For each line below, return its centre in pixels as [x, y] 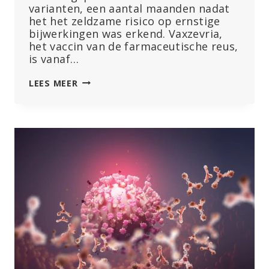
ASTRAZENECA [111, 82]
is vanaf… [54, 59]
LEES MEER [53, 83]
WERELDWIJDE [109, 119]
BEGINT [94, 94]
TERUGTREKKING [115, 132]
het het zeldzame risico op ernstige [125, 21]
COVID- [93, 157]
